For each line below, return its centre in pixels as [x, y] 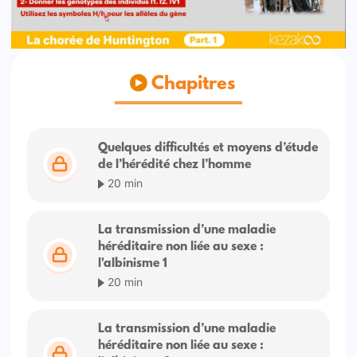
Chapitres [192, 85]
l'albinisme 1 [133, 264]
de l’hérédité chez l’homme [175, 165]
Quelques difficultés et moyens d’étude [208, 149]
